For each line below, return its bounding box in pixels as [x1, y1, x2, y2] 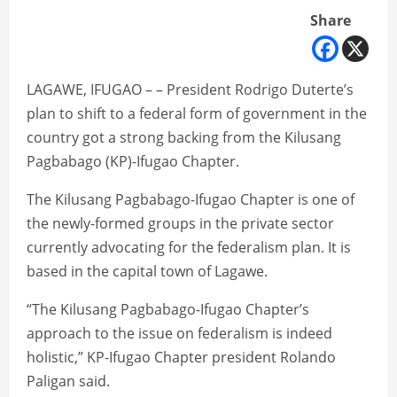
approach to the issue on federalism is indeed [27, 323, 332, 344]
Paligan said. [27, 371, 110, 392]
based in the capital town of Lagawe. [27, 261, 268, 282]
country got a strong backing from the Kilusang [27, 128, 341, 148]
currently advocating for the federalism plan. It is [27, 237, 351, 258]
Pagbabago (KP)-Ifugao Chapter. [27, 152, 239, 172]
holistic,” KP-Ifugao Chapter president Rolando [27, 347, 336, 368]
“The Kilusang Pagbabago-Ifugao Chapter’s [27, 300, 309, 320]
